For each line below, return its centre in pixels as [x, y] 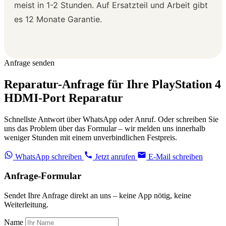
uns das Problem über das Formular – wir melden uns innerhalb [105, 128]
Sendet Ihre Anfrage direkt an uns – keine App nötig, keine [98, 196]
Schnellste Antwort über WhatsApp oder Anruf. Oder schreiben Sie [111, 119]
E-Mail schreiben [175, 156]
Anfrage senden [29, 63]
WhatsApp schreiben [48, 156]
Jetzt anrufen [115, 156]
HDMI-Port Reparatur [64, 98]
